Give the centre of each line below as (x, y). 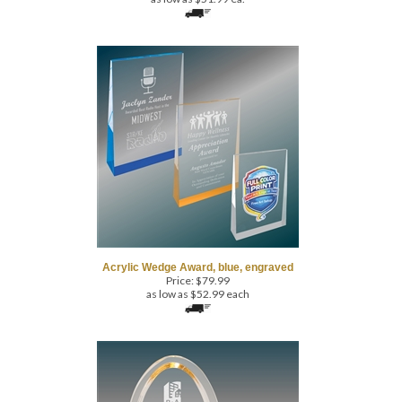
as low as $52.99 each (197, 266)
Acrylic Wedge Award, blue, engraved (197, 240)
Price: (179, 253)
